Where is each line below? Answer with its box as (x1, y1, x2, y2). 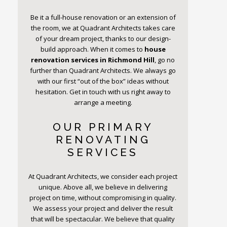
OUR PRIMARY (52, 121, 154, 134)
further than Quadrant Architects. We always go (30, 66, 176, 75)
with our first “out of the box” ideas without (37, 77, 169, 86)
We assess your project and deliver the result (33, 204, 173, 213)
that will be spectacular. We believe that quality (31, 214, 175, 224)
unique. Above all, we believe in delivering (39, 182, 168, 192)
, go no (155, 55, 175, 65)
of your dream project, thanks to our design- (35, 34, 171, 44)
